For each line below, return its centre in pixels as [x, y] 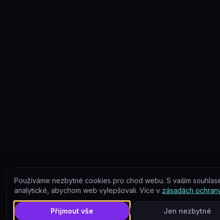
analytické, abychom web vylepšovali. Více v [87, 190]
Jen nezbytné [188, 211]
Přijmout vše [72, 211]
